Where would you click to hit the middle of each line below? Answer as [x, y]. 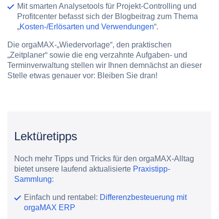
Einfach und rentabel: [62, 197]
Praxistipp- [152, 169]
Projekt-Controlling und [156, 6]
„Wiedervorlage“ [85, 45]
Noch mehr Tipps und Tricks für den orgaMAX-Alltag [104, 159]
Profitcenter [37, 17]
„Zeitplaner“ [27, 55]
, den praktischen [142, 45]
